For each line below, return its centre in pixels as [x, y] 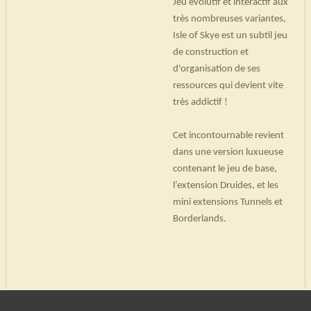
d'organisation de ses [217, 69]
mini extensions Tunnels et [228, 202]
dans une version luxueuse [228, 152]
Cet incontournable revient [228, 135]
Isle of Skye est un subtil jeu [230, 35]
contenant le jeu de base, [225, 169]
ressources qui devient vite [228, 85]
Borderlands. [200, 219]
